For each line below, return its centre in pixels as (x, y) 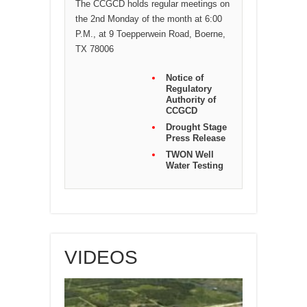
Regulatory (189, 89)
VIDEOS (101, 257)
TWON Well (190, 155)
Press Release (196, 138)
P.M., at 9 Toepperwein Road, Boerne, (150, 34)
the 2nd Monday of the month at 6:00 (149, 19)
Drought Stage (196, 127)
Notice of (185, 78)
